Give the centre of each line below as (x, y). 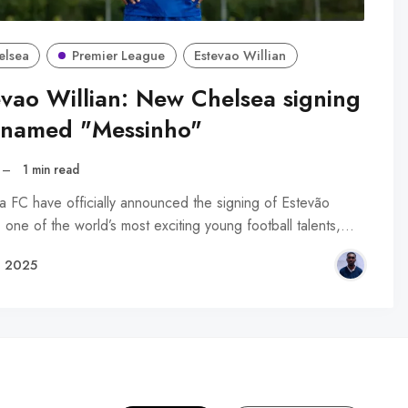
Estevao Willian (240, 56)
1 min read (51, 169)
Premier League (119, 56)
